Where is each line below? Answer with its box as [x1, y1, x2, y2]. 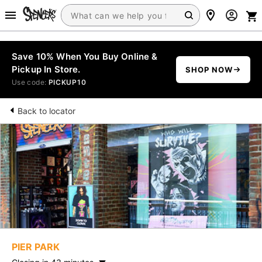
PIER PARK [12, 241, 60, 253]
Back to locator [18, 106, 75, 116]
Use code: [12, 78, 49, 87]
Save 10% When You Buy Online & [12, 51, 158, 62]
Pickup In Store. [12, 64, 81, 75]
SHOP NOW [185, 65, 233, 74]
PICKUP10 [48, 78, 87, 87]
